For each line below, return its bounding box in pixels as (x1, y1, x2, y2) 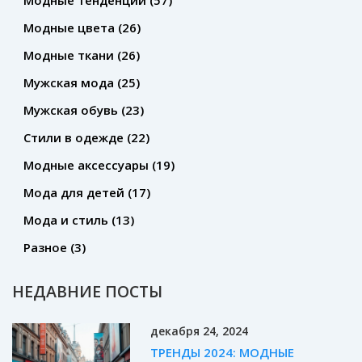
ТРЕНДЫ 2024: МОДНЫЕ (150, 343, 295, 360)
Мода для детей (23, 184, 128, 201)
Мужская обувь (23, 102, 121, 119)
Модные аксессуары (23, 157, 152, 174)
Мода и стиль (23, 212, 112, 229)
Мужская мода (23, 74, 117, 91)
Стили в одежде (23, 129, 127, 146)
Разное (23, 239, 70, 256)
